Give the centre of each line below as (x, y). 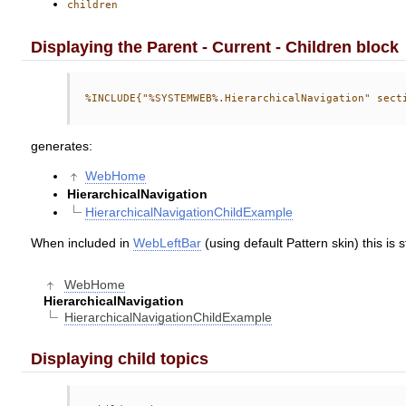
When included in (82, 243)
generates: (62, 146)
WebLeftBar (168, 243)
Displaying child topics (120, 359)
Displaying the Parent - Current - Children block (215, 47)
